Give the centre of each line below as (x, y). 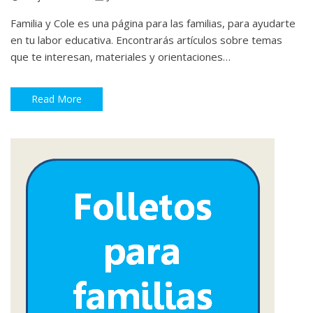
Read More (57, 99)
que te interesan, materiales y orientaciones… (121, 56)
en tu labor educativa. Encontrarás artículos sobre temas (146, 39)
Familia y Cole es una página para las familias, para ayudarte (153, 23)
